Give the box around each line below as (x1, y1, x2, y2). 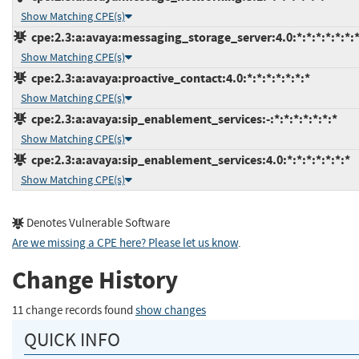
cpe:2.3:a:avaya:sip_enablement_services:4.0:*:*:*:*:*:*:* (26, 151, 350, 168)
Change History (12, 264, 178, 297)
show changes (135, 302, 206, 318)
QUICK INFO (24, 327, 120, 352)
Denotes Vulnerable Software (24, 215, 170, 231)
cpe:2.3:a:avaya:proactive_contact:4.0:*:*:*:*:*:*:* (26, 69, 310, 87)
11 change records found (12, 302, 135, 318)
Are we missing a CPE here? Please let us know (12, 235, 238, 251)
